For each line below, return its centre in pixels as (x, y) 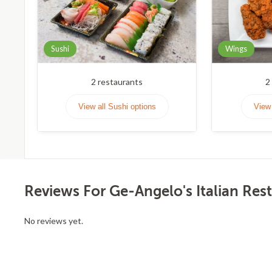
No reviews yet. (54, 220)
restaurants (120, 81)
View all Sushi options (117, 106)
